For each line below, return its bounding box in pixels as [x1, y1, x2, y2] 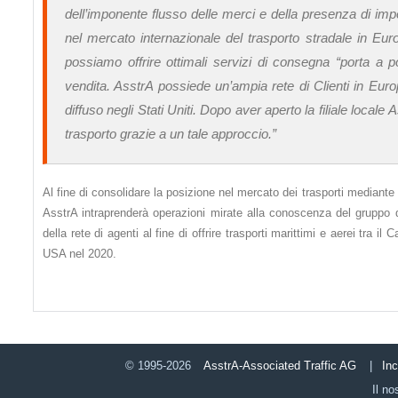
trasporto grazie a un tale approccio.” [65, 126, 276, 141]
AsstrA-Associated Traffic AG [203, 359, 360, 372]
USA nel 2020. [43, 247, 116, 260]
